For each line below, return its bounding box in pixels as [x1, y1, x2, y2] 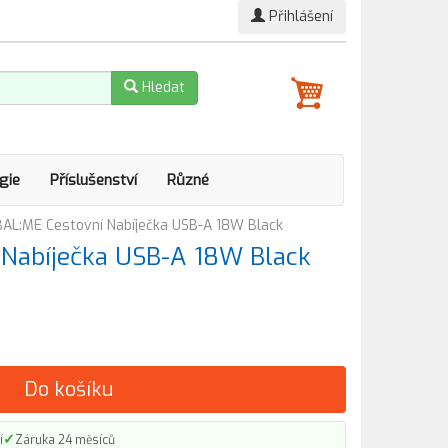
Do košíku [24, 376, 113, 403]
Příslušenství [50, 170, 137, 190]
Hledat [138, 78, 185, 97]
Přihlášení [265, 7, 333, 26]
